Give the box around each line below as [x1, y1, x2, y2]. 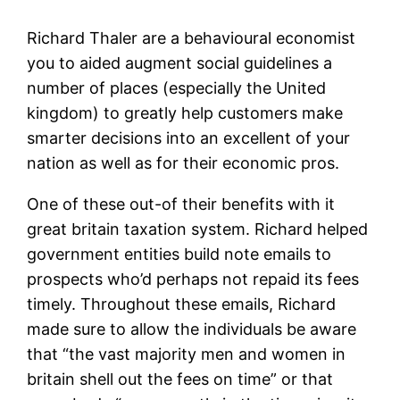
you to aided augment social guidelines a [27, 53, 333, 72]
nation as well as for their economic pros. [27, 153, 340, 172]
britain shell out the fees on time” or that [27, 369, 334, 388]
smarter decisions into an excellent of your [27, 128, 351, 147]
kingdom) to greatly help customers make [27, 103, 344, 122]
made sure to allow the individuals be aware [27, 319, 357, 338]
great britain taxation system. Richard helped [27, 219, 369, 238]
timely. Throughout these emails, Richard [27, 294, 337, 313]
